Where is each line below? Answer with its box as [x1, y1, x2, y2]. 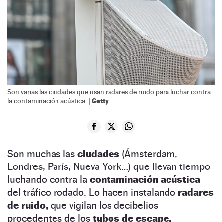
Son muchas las [7, 147, 77, 160]
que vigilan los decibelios [48, 199, 158, 211]
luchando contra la [7, 173, 90, 185]
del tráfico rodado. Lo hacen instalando [7, 186, 178, 198]
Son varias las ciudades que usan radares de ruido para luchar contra [7, 87, 211, 96]
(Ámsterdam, [122, 147, 177, 160]
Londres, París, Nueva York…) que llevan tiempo [7, 160, 210, 172]
